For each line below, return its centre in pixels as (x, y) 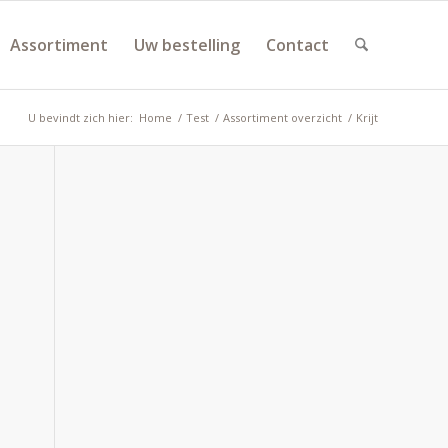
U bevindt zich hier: (80, 117)
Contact (297, 45)
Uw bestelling (186, 45)
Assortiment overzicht (282, 117)
